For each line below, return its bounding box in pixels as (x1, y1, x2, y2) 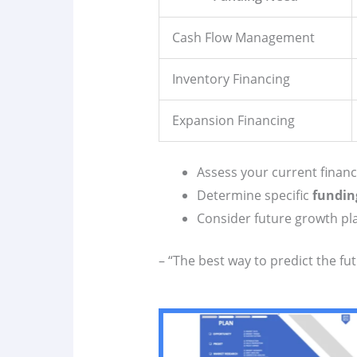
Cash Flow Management (171, 29, 315, 47)
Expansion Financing (171, 112, 295, 130)
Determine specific (196, 186, 312, 205)
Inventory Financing (171, 70, 290, 88)
